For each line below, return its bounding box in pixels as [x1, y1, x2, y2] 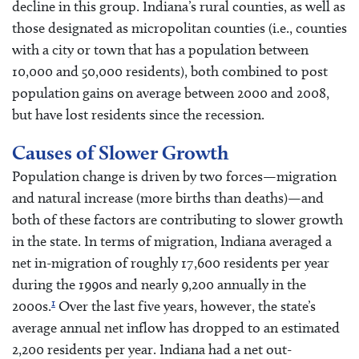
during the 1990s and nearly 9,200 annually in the [12, 275, 306, 293]
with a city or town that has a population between [12, 41, 309, 59]
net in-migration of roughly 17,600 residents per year [12, 253, 329, 272]
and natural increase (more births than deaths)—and [12, 188, 324, 207]
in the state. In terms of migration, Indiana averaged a [12, 232, 332, 250]
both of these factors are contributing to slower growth [12, 210, 343, 228]
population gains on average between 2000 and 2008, [12, 84, 329, 103]
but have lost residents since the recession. [12, 106, 264, 124]
